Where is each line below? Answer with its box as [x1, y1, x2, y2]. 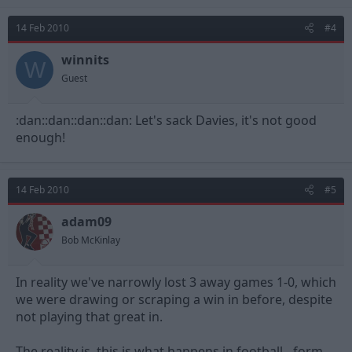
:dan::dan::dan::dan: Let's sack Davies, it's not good [16, 112, 317, 130]
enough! [16, 129, 65, 147]
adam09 [61, 213, 112, 231]
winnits [61, 51, 109, 69]
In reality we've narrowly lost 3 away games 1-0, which [16, 273, 336, 291]
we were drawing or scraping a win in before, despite [16, 291, 332, 309]
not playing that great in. [16, 308, 163, 326]
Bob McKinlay [61, 233, 120, 247]
